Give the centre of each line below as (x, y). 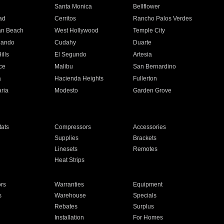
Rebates (66, 206)
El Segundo (70, 54)
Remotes (145, 149)
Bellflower (147, 6)
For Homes (148, 217)
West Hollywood (76, 30)
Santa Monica (73, 6)
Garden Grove (152, 90)
